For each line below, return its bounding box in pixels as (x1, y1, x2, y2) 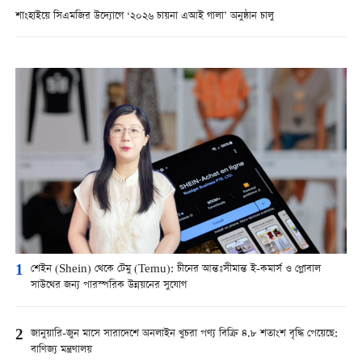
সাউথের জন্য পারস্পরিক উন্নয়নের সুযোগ (30, 276, 187, 294)
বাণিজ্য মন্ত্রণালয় (30, 341, 92, 359)
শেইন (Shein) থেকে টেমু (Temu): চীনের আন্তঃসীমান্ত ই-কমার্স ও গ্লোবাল (30, 260, 321, 278)
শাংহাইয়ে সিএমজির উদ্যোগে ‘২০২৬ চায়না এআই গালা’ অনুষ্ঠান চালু (15, 7, 274, 25)
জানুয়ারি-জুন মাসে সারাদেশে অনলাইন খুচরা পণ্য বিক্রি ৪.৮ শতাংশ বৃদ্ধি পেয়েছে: (30, 325, 338, 343)
